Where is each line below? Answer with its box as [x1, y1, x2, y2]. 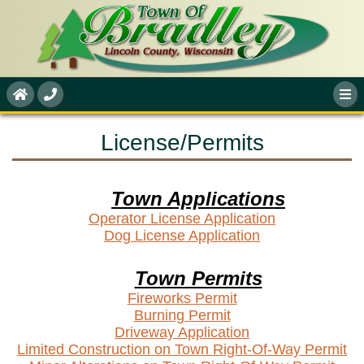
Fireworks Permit [127, 290, 237, 306]
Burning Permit [133, 307, 231, 323]
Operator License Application [89, 210, 275, 227]
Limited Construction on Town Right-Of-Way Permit [17, 341, 347, 357]
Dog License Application [104, 227, 260, 244]
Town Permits [134, 267, 262, 289]
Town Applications [111, 188, 285, 210]
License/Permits [100, 130, 264, 155]
